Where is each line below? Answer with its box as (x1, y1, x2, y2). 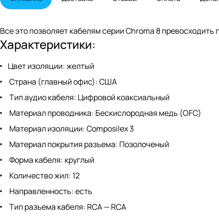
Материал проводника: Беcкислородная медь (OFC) (8, 108, 201, 119)
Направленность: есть (8, 186, 92, 197)
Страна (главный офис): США (8, 76, 117, 88)
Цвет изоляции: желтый (8, 61, 94, 72)
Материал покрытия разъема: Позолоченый (8, 139, 169, 150)
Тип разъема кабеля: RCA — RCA (8, 201, 126, 213)
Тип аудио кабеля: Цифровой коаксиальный (8, 92, 170, 103)
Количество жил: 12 (8, 170, 80, 181)
